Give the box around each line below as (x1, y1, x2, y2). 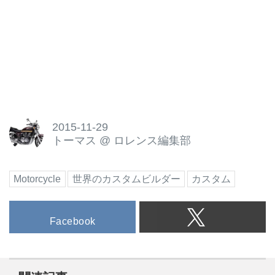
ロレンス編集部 (113, 134, 191, 147)
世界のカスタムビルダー (72, 173, 180, 184)
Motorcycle (14, 173, 61, 184)
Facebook (49, 216, 96, 227)
